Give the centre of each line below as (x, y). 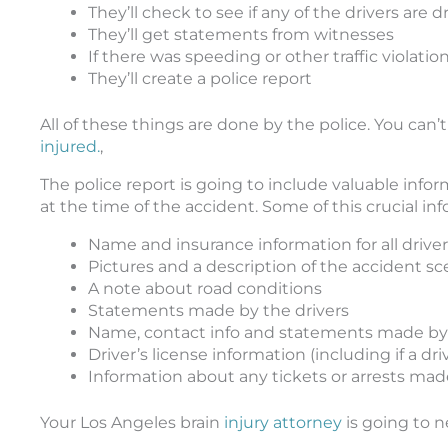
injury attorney (283, 422)
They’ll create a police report (200, 78)
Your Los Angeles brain (132, 422)
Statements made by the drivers (218, 310)
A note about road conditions (205, 288)
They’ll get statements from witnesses (241, 34)
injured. (70, 146)
